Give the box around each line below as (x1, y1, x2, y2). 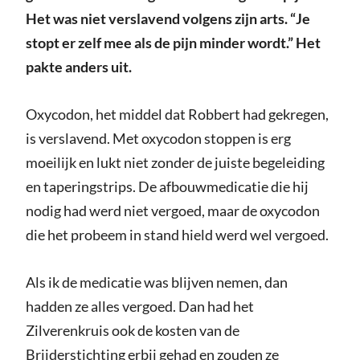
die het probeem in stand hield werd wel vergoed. (25, 226, 329, 244)
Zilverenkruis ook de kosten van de (25, 321, 239, 340)
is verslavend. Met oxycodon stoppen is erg (25, 129, 291, 148)
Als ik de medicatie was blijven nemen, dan (25, 273, 288, 292)
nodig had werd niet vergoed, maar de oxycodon (25, 202, 320, 220)
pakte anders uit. (25, 58, 132, 76)
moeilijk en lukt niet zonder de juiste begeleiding (25, 153, 325, 172)
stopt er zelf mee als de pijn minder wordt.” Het (25, 34, 321, 52)
